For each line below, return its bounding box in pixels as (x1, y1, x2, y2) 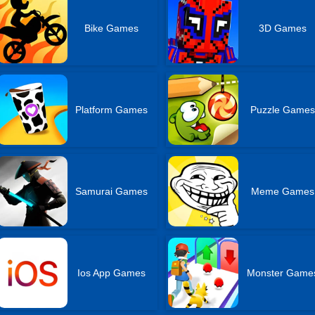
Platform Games (75, 104, 148, 115)
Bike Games (84, 22, 139, 34)
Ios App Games (77, 267, 146, 278)
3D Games (258, 22, 307, 34)
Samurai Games (75, 186, 148, 197)
